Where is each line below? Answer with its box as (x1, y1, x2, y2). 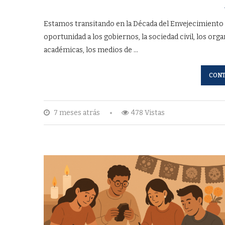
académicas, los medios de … (44, 45, 138, 54)
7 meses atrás (52, 108, 100, 117)
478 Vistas (131, 108, 165, 117)
